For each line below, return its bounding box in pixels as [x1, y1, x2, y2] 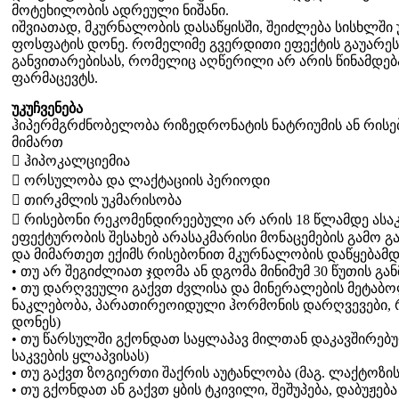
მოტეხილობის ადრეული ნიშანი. [12, 2, 229, 18]
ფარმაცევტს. [12, 69, 98, 85]
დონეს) [12, 313, 61, 330]
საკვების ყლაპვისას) [12, 347, 149, 363]
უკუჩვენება [12, 100, 83, 116]
